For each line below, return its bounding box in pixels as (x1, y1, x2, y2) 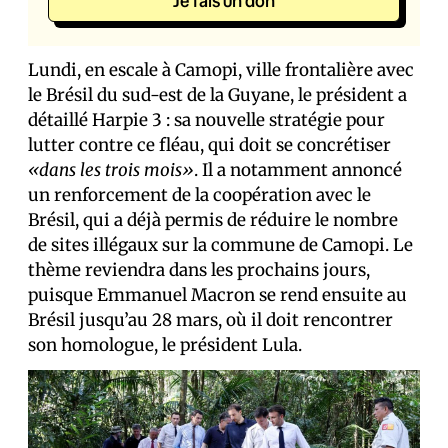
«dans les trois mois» (28, 159, 194, 181)
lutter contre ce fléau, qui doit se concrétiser (28, 134, 391, 156)
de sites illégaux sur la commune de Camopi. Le (28, 234, 413, 256)
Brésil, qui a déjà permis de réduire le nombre (28, 209, 398, 231)
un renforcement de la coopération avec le (28, 184, 371, 206)
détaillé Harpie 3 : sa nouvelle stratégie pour (28, 109, 385, 131)
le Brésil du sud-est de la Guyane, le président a (28, 84, 407, 106)
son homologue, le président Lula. (28, 334, 302, 356)
